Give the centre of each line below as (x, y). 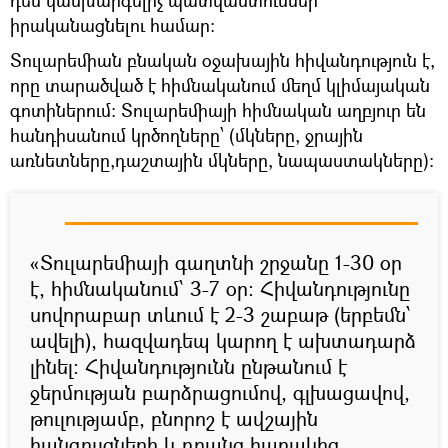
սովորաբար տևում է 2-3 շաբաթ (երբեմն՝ (220, 315)
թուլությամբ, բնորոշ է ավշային (174, 419)
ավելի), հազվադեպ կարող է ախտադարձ (223, 341)
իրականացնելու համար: (112, 25)
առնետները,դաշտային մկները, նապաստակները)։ (222, 160)
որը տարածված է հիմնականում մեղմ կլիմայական (220, 85)
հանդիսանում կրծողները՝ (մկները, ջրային (186, 135)
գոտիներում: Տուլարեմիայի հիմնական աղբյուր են (218, 110)
